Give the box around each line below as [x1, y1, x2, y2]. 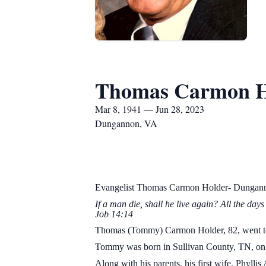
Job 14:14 [95, 208, 133, 219]
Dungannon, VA [95, 117, 157, 129]
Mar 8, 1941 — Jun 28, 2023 [95, 103, 204, 115]
